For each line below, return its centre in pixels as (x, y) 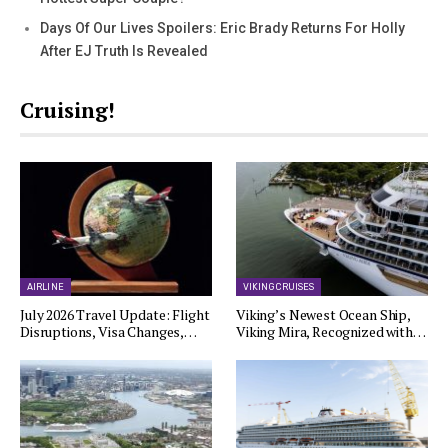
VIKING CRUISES (279, 287)
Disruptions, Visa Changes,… (108, 332)
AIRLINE (45, 287)
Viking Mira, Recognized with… (331, 332)
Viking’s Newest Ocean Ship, (323, 315)
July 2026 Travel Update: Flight (115, 315)
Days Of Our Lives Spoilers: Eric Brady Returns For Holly (222, 27)
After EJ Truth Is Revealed (124, 50)
